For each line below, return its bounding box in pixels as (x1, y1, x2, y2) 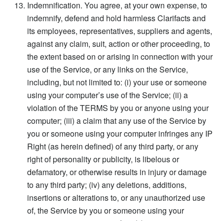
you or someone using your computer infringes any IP (27, 127, 213, 139)
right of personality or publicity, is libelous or (27, 153, 179, 165)
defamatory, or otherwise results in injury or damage (27, 166, 207, 178)
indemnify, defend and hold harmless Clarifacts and (27, 12, 206, 24)
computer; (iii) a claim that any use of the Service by (27, 114, 206, 126)
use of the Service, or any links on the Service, (27, 63, 188, 75)
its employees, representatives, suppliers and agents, (27, 25, 212, 37)
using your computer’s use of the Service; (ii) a (27, 89, 188, 101)
